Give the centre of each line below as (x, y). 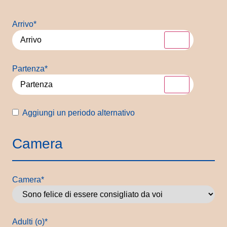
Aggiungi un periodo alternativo (79, 113)
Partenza (28, 69)
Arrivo (23, 24)
